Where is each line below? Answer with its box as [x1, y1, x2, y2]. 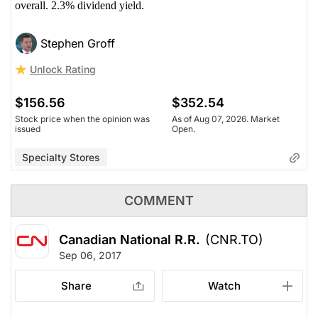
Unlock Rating [30, 62, 96, 75]
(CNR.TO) [205, 231, 263, 247]
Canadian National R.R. [59, 231, 200, 247]
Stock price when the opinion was [15, 113, 150, 124]
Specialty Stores [22, 150, 100, 163]
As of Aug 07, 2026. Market [172, 113, 280, 124]
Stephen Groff [40, 35, 115, 50]
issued [15, 123, 40, 134]
